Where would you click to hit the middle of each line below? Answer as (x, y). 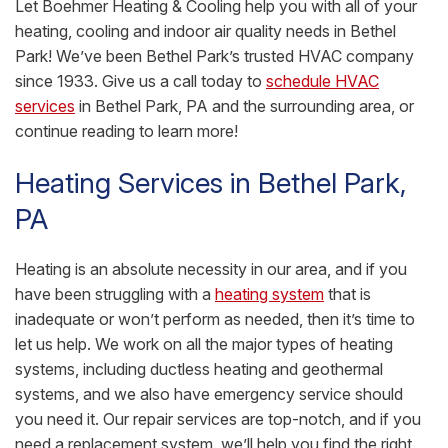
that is (347, 293)
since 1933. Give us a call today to (140, 81)
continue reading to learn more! (126, 131)
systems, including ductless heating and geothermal (199, 368)
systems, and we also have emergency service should (209, 393)
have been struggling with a (115, 293)
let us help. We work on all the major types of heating (204, 343)
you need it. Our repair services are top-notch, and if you (218, 418)
